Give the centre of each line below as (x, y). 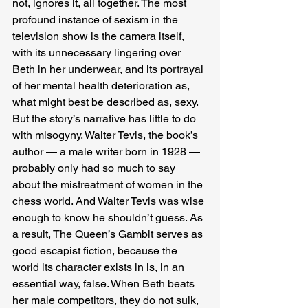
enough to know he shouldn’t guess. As (109, 217)
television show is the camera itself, (100, 36)
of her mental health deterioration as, (102, 85)
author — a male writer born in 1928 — (108, 151)
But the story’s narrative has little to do (106, 118)
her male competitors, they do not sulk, (107, 300)
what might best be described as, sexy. (107, 102)
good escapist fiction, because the (96, 250)
